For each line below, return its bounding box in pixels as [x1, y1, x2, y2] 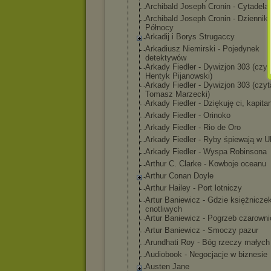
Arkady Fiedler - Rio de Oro [145, 123, 241, 132]
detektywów [145, 53, 186, 62]
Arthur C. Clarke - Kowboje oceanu [145, 159, 266, 168]
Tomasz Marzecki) [145, 90, 210, 99]
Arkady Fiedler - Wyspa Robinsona [145, 147, 267, 156]
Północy [145, 23, 174, 32]
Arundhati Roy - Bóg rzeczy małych [145, 238, 270, 247]
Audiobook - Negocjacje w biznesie [145, 250, 267, 259]
